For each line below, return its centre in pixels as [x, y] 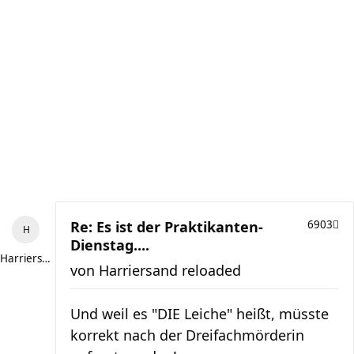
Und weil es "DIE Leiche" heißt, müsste [200, 314]
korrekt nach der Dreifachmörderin [187, 335]
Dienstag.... [110, 245]
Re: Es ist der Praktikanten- [167, 227]
